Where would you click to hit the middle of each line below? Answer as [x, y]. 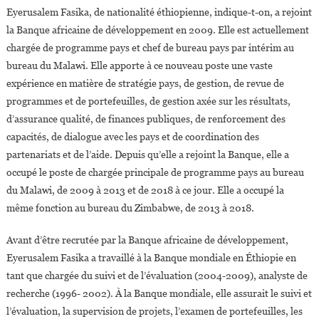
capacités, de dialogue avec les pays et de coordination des [132, 137]
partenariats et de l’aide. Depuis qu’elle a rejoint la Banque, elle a [147, 155]
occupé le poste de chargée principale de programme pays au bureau [155, 173]
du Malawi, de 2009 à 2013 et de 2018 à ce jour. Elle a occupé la [145, 190]
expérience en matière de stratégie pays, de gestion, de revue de [145, 84]
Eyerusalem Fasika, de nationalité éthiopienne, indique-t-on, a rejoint [159, 12]
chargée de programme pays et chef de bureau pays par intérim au [150, 48]
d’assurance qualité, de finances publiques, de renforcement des [146, 119]
